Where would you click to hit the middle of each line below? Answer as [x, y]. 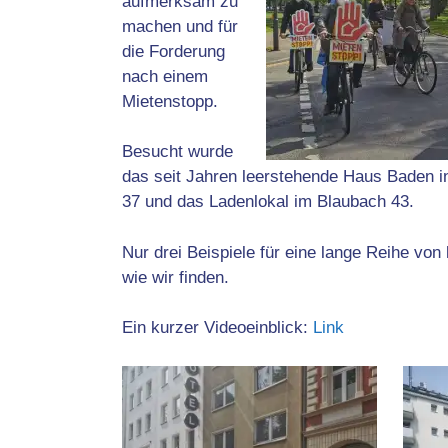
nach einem [165, 76]
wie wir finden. [175, 277]
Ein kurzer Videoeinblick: [217, 328]
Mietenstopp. [172, 101]
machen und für [180, 26]
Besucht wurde [177, 152]
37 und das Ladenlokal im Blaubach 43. [268, 202]
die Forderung [173, 51]
